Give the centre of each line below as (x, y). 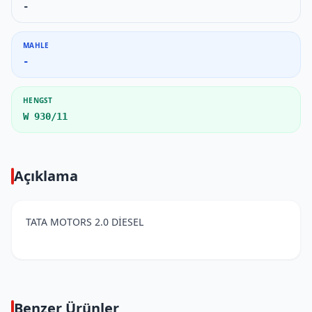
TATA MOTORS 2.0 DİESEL (85, 222)
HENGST (38, 100)
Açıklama (46, 176)
